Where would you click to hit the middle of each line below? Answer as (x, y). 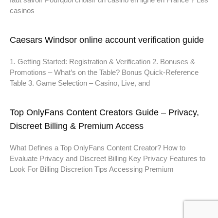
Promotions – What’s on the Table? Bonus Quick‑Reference (104, 72)
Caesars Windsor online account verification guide (107, 40)
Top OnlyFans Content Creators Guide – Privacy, (104, 112)
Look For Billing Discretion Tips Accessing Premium (92, 169)
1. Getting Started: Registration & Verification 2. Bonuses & (102, 61)
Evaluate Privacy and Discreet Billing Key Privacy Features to (108, 158)
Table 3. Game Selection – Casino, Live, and (80, 83)
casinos (22, 10)
